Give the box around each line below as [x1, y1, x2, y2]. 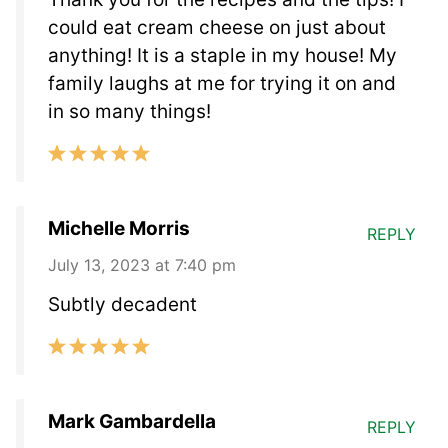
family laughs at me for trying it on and [48, 71, 396, 95]
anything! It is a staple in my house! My [48, 43, 397, 67]
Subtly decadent [48, 292, 197, 316]
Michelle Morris [48, 216, 190, 240]
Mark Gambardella [48, 409, 216, 433]
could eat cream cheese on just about [48, 15, 386, 39]
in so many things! [48, 99, 211, 123]
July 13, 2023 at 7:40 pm [48, 254, 236, 275]
